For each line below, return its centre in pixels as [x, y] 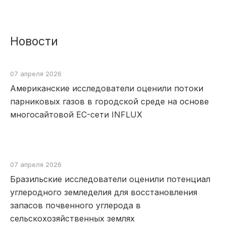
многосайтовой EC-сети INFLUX [76, 115]
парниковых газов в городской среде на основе [109, 101]
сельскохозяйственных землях [72, 218]
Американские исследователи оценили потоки [107, 88]
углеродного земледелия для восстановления [104, 192]
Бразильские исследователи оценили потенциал [110, 179]
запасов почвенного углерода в [75, 205]
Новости [34, 41]
